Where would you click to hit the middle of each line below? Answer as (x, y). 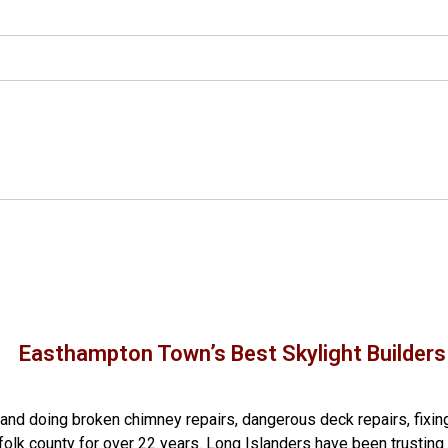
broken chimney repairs (153, 419)
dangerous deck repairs (324, 419)
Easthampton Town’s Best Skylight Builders (232, 353)
